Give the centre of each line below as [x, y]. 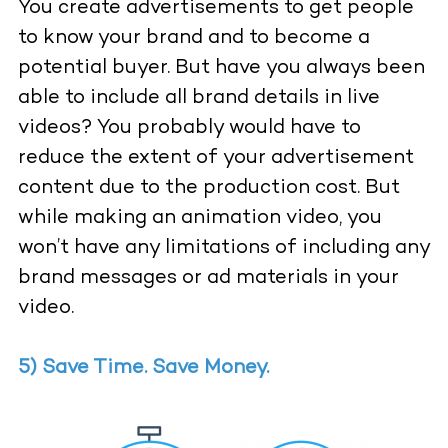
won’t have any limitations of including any [223, 249]
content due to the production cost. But [208, 189]
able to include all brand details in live [198, 99]
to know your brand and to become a [193, 39]
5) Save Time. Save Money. [143, 369]
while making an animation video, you [199, 219]
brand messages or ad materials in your [208, 279]
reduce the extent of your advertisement [215, 159]
